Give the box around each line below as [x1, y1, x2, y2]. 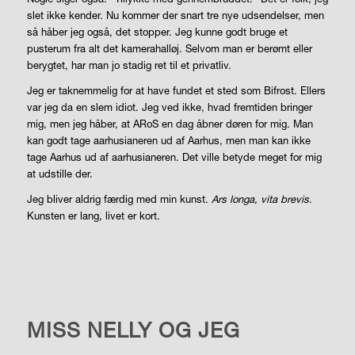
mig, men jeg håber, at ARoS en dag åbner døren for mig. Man [26, 116, 313, 130]
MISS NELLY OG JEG [26, 318, 240, 343]
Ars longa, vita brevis [211, 192, 309, 205]
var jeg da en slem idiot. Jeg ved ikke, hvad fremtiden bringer [26, 100, 312, 113]
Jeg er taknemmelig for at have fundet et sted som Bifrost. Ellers [26, 83, 326, 97]
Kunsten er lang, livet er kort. [26, 208, 160, 222]
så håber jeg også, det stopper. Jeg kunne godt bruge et [26, 25, 288, 38]
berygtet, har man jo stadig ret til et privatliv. [26, 58, 231, 71]
